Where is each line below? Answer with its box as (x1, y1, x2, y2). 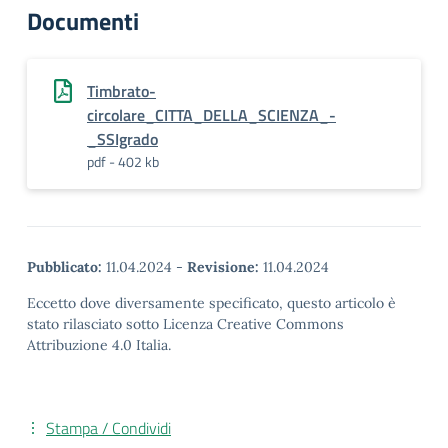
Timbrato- (87, 79, 156, 103)
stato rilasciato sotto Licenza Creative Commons (27, 315, 344, 333)
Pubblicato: (27, 258, 102, 276)
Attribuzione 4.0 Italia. (27, 336, 171, 354)
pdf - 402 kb (87, 151, 159, 172)
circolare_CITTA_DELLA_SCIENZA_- (87, 103, 336, 127)
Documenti (27, 3, 139, 39)
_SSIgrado (87, 127, 158, 151)
